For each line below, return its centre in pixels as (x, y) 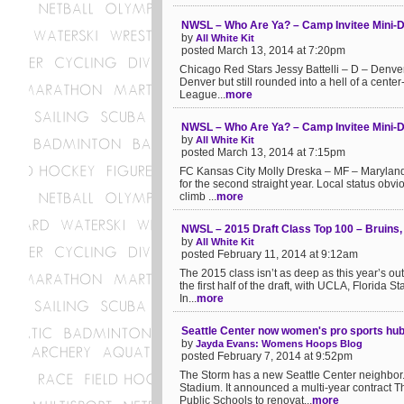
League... (202, 95)
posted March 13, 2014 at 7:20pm (263, 50)
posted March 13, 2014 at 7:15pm (263, 152)
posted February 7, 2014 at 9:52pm (267, 356)
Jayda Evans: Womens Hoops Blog (279, 344)
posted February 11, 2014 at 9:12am (270, 254)
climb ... (198, 197)
